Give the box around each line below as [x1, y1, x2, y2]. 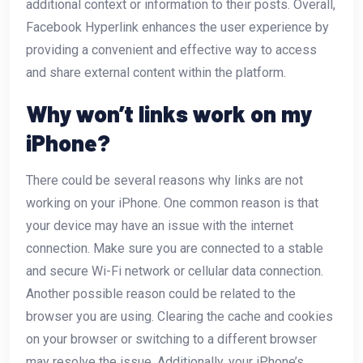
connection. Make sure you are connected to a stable [26, 240, 323, 256]
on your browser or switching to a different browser [26, 331, 317, 347]
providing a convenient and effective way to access [26, 41, 317, 58]
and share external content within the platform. [26, 64, 286, 80]
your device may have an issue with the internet [26, 217, 293, 233]
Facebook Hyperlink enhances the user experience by [26, 19, 329, 35]
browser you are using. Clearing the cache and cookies [26, 308, 333, 324]
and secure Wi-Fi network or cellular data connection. [26, 263, 323, 279]
